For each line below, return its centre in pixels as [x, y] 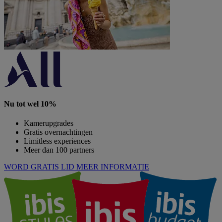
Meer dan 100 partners [59, 150]
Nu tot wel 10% [30, 104]
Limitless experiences [57, 141]
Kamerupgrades [49, 123]
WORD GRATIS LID [39, 167]
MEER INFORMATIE [113, 167]
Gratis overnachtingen [58, 132]
